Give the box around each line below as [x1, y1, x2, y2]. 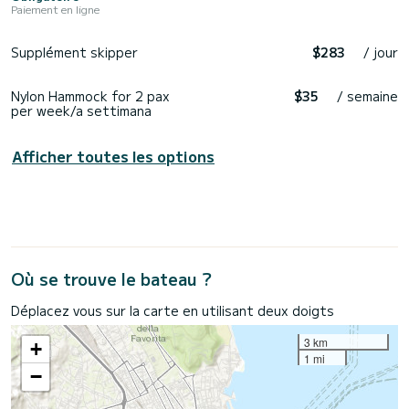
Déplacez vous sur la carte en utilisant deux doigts [11, 300, 334, 320]
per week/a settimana [11, 100, 152, 120]
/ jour [363, 42, 398, 61]
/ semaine [337, 86, 398, 105]
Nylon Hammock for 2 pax [11, 86, 170, 105]
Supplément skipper [11, 42, 138, 61]
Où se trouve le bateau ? [11, 266, 212, 290]
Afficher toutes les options [12, 144, 215, 167]
